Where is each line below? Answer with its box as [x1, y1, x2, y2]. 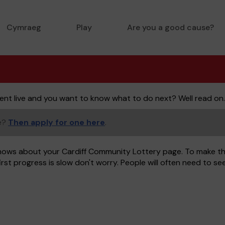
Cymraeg [6, 22, 41, 33]
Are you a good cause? [127, 22, 214, 33]
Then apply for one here [8, 117, 105, 128]
